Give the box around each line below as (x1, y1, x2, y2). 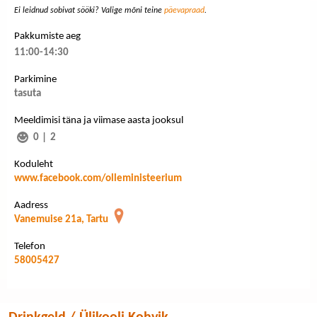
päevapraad (164, 6, 204, 15)
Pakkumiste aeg (14, 30, 81, 42)
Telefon (14, 241, 45, 252)
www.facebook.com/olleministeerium (14, 173, 182, 184)
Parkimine (14, 74, 57, 85)
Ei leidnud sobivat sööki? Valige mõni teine (14, 6, 164, 15)
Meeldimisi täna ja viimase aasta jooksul (14, 115, 183, 126)
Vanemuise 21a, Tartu (14, 214, 108, 225)
